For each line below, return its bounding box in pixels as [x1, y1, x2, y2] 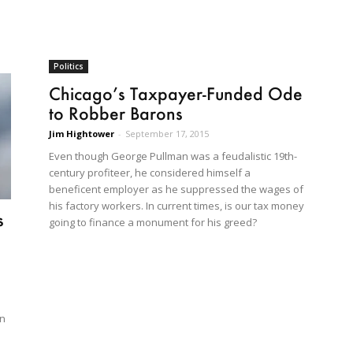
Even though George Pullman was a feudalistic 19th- [49, 149, 297, 164]
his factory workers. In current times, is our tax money [49, 199, 304, 214]
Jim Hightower [49, 128, 114, 140]
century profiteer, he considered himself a [49, 165, 251, 180]
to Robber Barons [49, 102, 183, 124]
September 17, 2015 [125, 128, 209, 140]
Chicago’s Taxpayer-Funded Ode [49, 83, 303, 105]
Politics [54, 61, 84, 72]
